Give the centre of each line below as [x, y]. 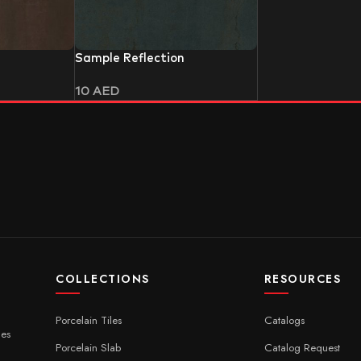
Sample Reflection [129, 58]
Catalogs [284, 320]
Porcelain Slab [89, 347]
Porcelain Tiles [89, 320]
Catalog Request [302, 347]
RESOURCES [303, 278]
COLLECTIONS [103, 278]
